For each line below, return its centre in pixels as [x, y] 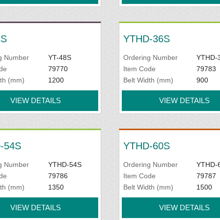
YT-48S [59, 57]
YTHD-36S [146, 39]
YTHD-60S [146, 146]
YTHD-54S [65, 165]
